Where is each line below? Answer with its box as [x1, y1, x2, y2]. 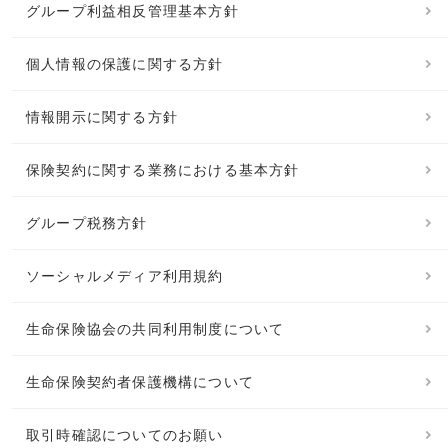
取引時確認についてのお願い [26, 427, 224, 444]
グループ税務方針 [26, 215, 148, 232]
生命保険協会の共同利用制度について [26, 321, 285, 338]
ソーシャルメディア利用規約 [26, 268, 224, 285]
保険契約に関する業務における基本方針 [26, 162, 300, 179]
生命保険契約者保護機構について [26, 374, 254, 391]
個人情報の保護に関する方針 [26, 56, 224, 73]
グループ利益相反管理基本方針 [26, 3, 239, 20]
